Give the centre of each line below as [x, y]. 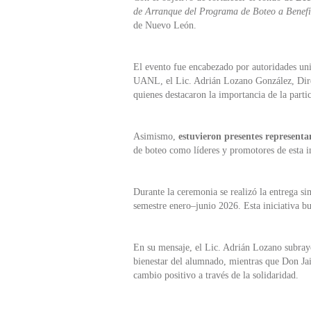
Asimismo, [156, 136]
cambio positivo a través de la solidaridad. [216, 275]
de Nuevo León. [165, 25]
